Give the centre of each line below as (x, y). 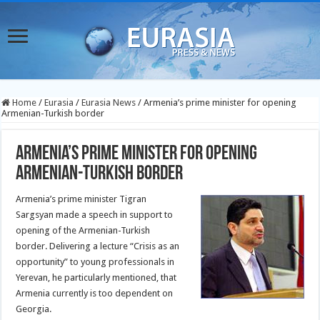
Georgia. (34, 309)
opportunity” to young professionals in (95, 262)
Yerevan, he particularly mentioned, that (96, 277)
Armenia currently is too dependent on (95, 293)
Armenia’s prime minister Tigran (81, 199)
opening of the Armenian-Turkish (83, 230)
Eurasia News (109, 102)
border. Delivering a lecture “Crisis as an (98, 246)
